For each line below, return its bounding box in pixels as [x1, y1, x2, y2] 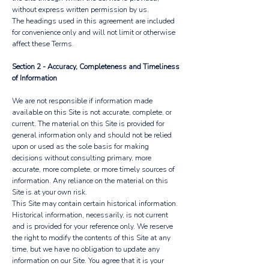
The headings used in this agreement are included [12, 16, 175, 26]
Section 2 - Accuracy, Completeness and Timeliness [12, 62, 180, 71]
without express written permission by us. [12, 5, 151, 14]
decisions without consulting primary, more [12, 153, 151, 163]
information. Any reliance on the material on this [12, 176, 168, 186]
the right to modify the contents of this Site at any [12, 233, 171, 243]
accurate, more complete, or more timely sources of [12, 165, 175, 174]
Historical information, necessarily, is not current [12, 210, 168, 220]
